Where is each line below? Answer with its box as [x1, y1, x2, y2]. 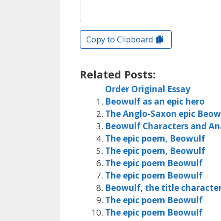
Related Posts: [80, 67, 155, 81]
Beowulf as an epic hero [105, 95, 205, 107]
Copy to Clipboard [86, 34, 155, 45]
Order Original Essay [105, 83, 190, 95]
